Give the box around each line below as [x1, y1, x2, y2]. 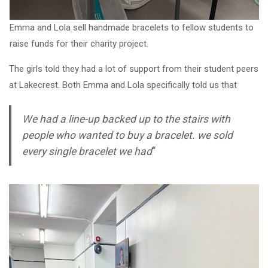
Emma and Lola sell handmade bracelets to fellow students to [9, 22, 254, 33]
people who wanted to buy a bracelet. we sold [22, 129, 233, 141]
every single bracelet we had [22, 145, 152, 157]
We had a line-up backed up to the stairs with [22, 113, 230, 125]
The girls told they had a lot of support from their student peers [9, 63, 258, 74]
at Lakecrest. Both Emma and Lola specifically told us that [9, 80, 237, 90]
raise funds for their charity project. [9, 38, 148, 49]
